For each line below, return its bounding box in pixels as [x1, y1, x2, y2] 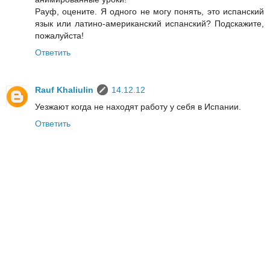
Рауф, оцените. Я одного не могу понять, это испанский [35, 7, 264, 17]
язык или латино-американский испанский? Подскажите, [35, 19, 264, 29]
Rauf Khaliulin [35, 85, 93, 95]
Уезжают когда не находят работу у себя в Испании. [35, 102, 241, 112]
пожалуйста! [35, 31, 84, 41]
